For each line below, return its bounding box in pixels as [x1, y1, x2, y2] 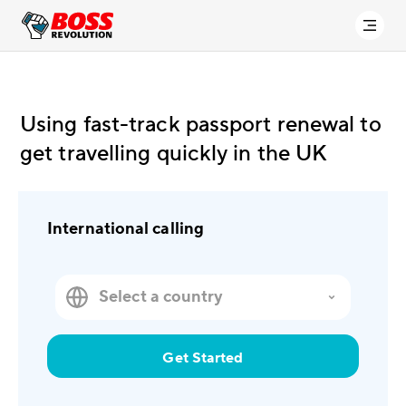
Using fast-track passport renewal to [20, 111, 382, 139]
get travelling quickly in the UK [20, 140, 328, 168]
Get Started [162, 349, 244, 367]
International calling [47, 218, 205, 239]
